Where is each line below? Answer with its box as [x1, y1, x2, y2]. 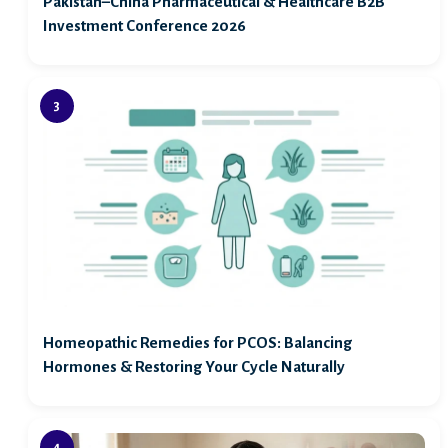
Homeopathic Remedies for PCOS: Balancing [42, 334, 352, 352]
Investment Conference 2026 [42, 17, 246, 35]
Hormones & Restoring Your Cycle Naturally [42, 358, 345, 376]
